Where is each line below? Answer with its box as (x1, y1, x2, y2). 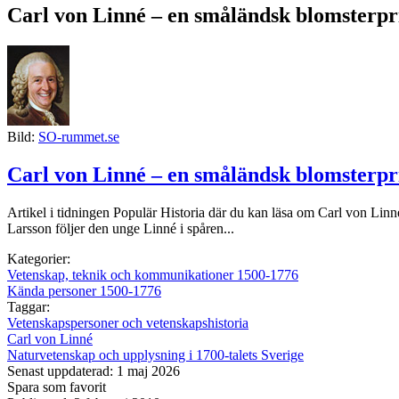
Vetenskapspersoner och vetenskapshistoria (7, 314, 248, 330)
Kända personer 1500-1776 (7, 282, 161, 298)
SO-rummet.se (38, 128, 119, 144)
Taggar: (7, 298, 50, 314)
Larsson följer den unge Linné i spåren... (7, 220, 234, 236)
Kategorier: (7, 250, 70, 266)
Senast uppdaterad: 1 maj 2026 (7, 362, 180, 379)
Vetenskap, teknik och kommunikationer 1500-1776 (7, 266, 298, 282)
